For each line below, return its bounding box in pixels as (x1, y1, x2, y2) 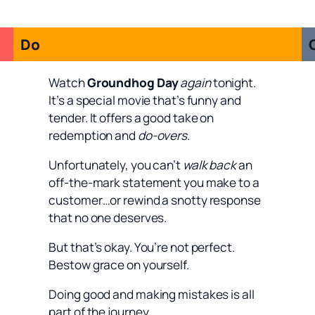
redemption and (49, 127, 138, 143)
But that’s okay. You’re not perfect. (49, 239, 235, 256)
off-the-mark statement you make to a (49, 174, 259, 191)
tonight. (210, 74, 256, 91)
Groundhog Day (86, 74, 179, 91)
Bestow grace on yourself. (49, 257, 189, 274)
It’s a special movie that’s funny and (49, 91, 241, 108)
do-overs (137, 127, 188, 143)
